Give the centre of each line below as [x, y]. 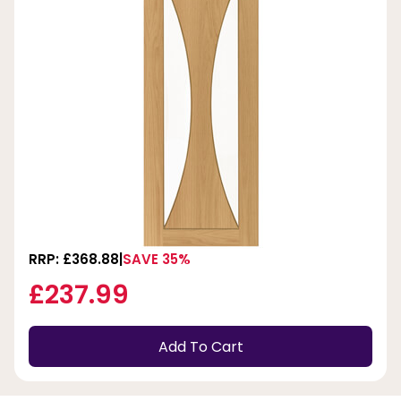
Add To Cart [200, 346]
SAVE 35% [157, 260]
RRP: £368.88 [74, 260]
